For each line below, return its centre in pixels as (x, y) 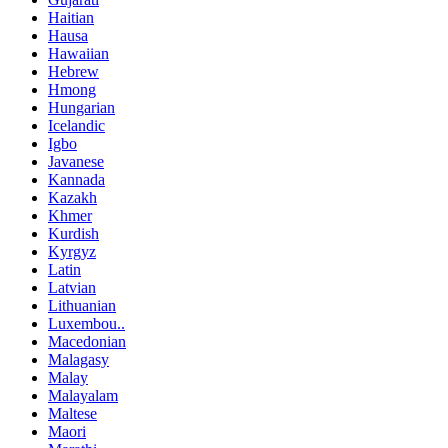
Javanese (76, 161)
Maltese (72, 413)
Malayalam (83, 395)
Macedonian (87, 341)
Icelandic (76, 125)
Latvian (72, 287)
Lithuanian (82, 305)
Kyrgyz (72, 251)
